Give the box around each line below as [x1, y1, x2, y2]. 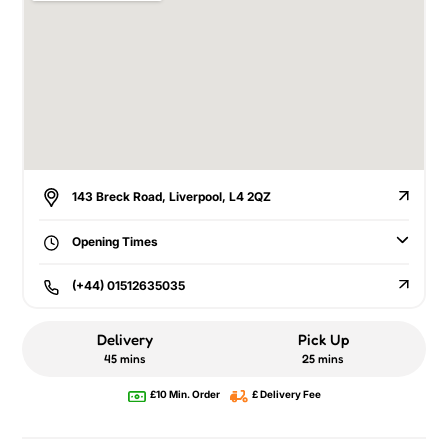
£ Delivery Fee [249, 388, 321, 401]
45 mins [104, 351, 146, 367]
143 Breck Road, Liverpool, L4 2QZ [69, 189, 271, 204]
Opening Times [69, 234, 158, 250]
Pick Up [297, 330, 349, 350]
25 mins [302, 351, 344, 367]
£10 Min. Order [147, 388, 220, 401]
